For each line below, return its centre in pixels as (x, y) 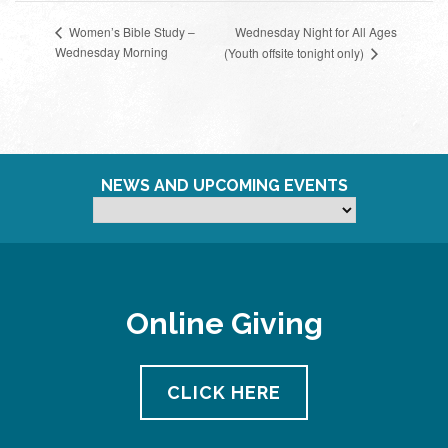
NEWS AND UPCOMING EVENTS (224, 186)
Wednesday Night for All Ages (316, 31)
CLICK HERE (224, 393)
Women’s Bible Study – (130, 32)
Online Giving (224, 324)
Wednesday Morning (111, 52)
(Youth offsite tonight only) (296, 53)
